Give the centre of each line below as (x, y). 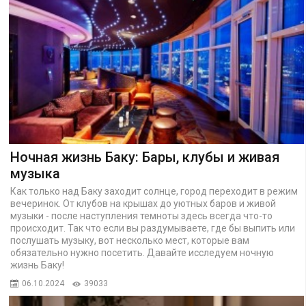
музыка (35, 173)
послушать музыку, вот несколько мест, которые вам (129, 240)
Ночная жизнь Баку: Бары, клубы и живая (144, 157)
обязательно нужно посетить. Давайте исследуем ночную (142, 252)
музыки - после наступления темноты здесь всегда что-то (141, 215)
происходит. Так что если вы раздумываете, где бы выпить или (152, 228)
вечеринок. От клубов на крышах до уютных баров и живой (143, 203)
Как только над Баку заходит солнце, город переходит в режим (154, 191)
